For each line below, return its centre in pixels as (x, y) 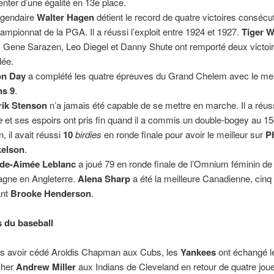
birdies (89, 134)
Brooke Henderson (51, 193)
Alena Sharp (104, 178)
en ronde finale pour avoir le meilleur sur (184, 134)
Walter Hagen (67, 17)
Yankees (200, 252)
